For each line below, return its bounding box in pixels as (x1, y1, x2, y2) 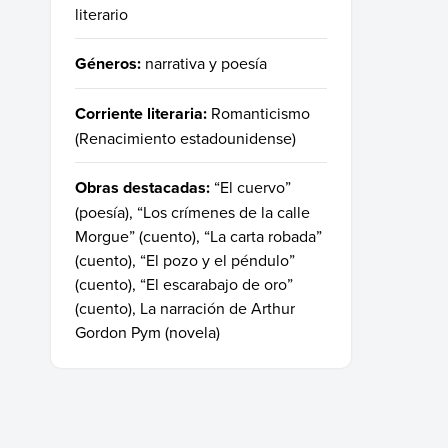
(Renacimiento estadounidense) (75, 126, 296, 149)
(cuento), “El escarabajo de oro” (75, 272, 293, 295)
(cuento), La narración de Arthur (75, 296, 295, 319)
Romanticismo (211, 101, 310, 124)
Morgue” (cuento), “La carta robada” (75, 224, 322, 247)
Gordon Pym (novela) (75, 320, 220, 343)
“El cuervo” (214, 175, 291, 198)
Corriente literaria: (75, 101, 207, 125)
